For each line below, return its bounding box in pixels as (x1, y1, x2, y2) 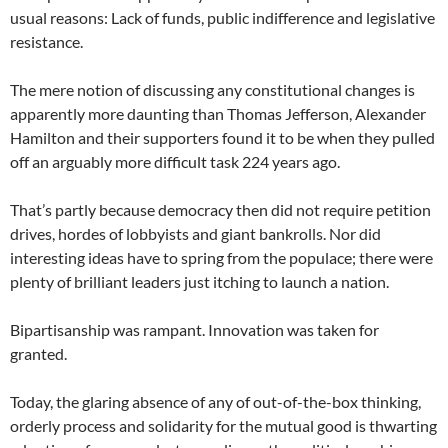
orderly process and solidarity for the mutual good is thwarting (10, 416, 437, 436)
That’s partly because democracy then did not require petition (10, 200, 431, 220)
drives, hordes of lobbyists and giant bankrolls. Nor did (10, 224, 381, 244)
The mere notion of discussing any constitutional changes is (10, 80, 415, 100)
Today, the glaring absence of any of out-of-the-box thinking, (10, 392, 421, 412)
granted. (10, 344, 67, 364)
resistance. (10, 32, 83, 52)
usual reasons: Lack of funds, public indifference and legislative (10, 8, 435, 28)
